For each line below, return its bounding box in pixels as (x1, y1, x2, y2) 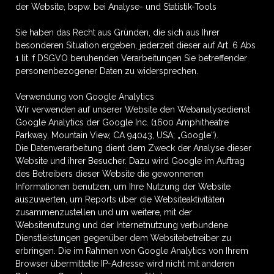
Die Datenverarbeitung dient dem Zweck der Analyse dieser (15, 143, 251, 153)
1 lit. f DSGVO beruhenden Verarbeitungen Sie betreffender (15, 53, 247, 63)
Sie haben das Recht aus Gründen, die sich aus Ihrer (15, 28, 220, 37)
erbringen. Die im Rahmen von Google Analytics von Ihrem (15, 246, 248, 256)
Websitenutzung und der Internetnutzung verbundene (15, 220, 228, 230)
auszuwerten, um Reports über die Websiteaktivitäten (15, 194, 224, 204)
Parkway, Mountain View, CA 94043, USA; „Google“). (15, 130, 218, 140)
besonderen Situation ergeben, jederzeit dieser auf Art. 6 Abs (15, 40, 256, 50)
